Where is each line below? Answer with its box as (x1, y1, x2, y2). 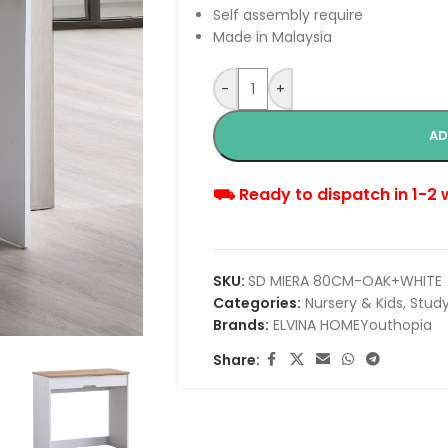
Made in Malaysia (212, 27, 332, 47)
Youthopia (359, 315, 432, 335)
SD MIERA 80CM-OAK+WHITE (247, 271, 442, 291)
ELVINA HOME (272, 315, 360, 335)
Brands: (212, 315, 269, 335)
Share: (212, 349, 260, 370)
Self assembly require (212, 5, 363, 25)
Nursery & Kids (304, 293, 403, 313)
